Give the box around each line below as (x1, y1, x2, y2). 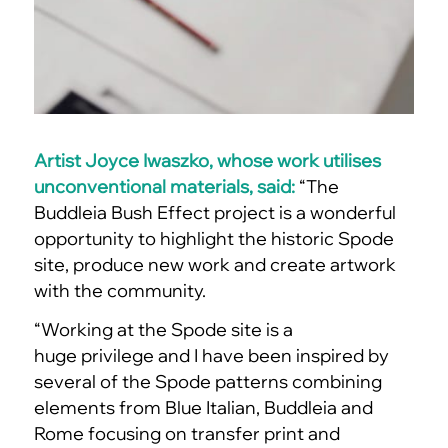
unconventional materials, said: (33, 174, 299, 198)
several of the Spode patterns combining (33, 370, 382, 394)
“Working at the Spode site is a (33, 318, 293, 342)
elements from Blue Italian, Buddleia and (33, 396, 373, 420)
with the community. (33, 278, 206, 302)
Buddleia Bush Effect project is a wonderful (33, 200, 396, 224)
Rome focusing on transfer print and (33, 422, 340, 446)
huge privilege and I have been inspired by (33, 344, 389, 368)
